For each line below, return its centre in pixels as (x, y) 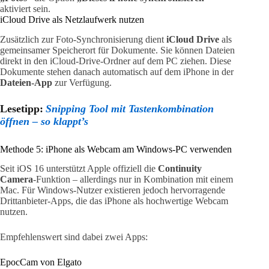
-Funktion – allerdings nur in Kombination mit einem (133, 180)
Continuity (180, 169)
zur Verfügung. (82, 82)
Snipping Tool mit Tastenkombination (130, 108)
